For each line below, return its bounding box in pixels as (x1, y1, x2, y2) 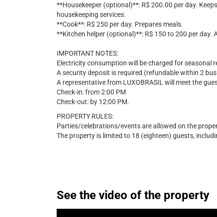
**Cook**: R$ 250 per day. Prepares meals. (57, 20, 183, 28)
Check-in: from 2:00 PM (57, 88, 126, 96)
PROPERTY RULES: (57, 112, 113, 120)
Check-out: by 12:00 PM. (57, 98, 129, 106)
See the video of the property (57, 188, 209, 202)
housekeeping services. (57, 11, 126, 18)
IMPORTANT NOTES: (57, 49, 118, 57)
